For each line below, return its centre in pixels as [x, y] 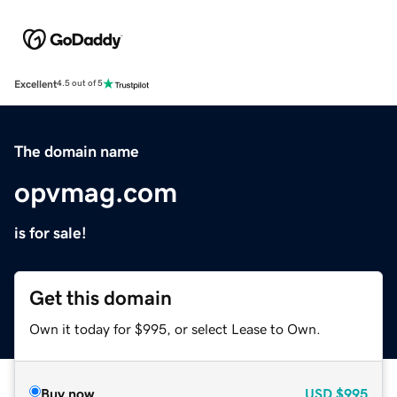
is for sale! [51, 233]
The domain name [77, 151]
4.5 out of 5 [80, 84]
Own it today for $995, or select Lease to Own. [175, 328]
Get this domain [101, 298]
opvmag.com [96, 192]
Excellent [35, 84]
